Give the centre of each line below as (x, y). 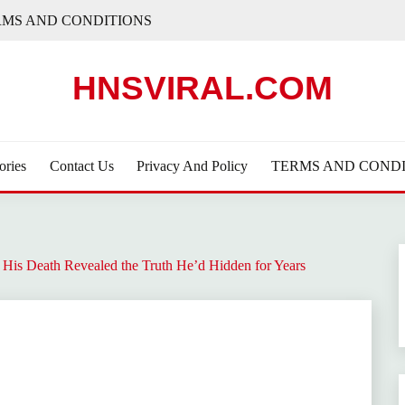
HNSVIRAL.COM (202, 88)
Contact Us (81, 166)
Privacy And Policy (193, 166)
